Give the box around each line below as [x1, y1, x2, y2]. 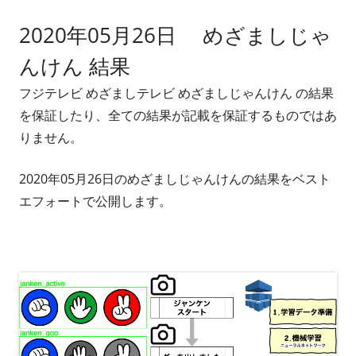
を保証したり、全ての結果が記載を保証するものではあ [19, 106, 337, 125]
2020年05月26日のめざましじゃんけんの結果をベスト [19, 170, 331, 188]
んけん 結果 [19, 52, 130, 81]
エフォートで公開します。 [19, 192, 172, 211]
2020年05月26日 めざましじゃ [19, 21, 331, 50]
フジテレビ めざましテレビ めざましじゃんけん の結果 [19, 84, 334, 103]
